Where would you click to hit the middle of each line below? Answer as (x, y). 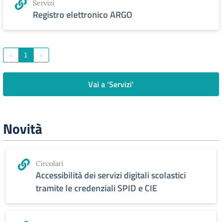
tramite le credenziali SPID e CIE (96, 188)
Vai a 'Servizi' (111, 84)
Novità (23, 129)
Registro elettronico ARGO (83, 15)
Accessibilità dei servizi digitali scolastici (111, 175)
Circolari (50, 164)
